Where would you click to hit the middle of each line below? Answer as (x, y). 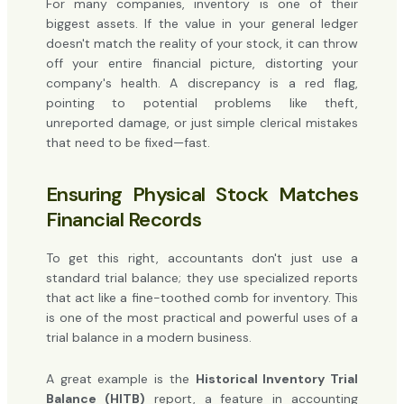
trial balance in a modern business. (148, 337)
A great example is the (120, 379)
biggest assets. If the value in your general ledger (202, 23)
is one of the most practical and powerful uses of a (202, 317)
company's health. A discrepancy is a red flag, (202, 83)
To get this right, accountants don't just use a (202, 257)
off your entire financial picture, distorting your (202, 63)
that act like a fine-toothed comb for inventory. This (202, 297)
